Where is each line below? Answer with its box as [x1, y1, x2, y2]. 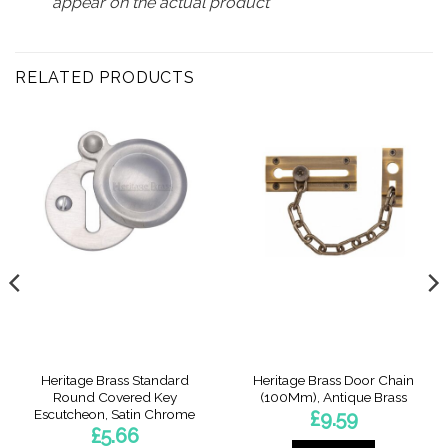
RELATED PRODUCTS [15, 67, 195, 87]
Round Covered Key [52, 389, 177, 406]
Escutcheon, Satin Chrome [34, 406, 195, 423]
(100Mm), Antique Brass [260, 389, 407, 406]
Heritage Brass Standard [40, 372, 189, 389]
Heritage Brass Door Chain [253, 372, 414, 389]
